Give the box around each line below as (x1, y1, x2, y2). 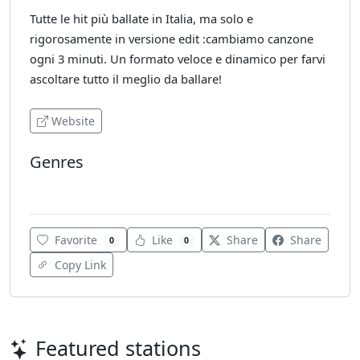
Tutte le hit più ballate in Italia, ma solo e (30, 10, 253, 27)
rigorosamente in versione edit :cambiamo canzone (30, 31, 313, 47)
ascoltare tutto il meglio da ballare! (30, 71, 222, 87)
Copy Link (51, 257, 106, 273)
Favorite (55, 232, 97, 248)
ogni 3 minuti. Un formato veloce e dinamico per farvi (30, 51, 325, 67)
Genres (30, 151, 84, 173)
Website (51, 113, 95, 129)
